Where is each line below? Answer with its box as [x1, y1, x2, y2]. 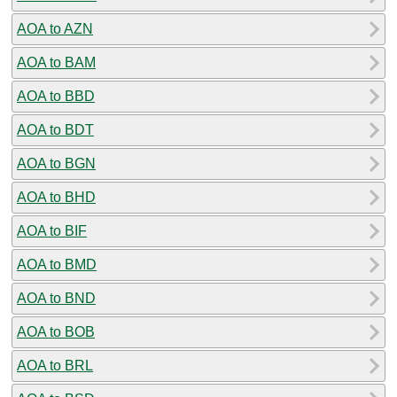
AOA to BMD [17, 256, 97, 272]
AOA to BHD [17, 189, 96, 205]
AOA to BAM [17, 54, 96, 70]
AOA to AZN [17, 20, 93, 36]
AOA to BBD [17, 88, 95, 104]
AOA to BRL [17, 357, 93, 373]
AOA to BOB [17, 323, 95, 339]
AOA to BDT [17, 121, 94, 137]
